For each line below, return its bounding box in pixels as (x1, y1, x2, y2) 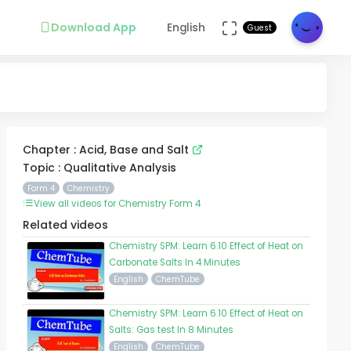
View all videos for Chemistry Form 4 (34, 197, 201, 210)
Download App (50, 19, 136, 35)
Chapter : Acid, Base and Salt (23, 141, 193, 157)
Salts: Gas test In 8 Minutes (109, 324, 234, 337)
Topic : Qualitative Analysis (23, 159, 177, 175)
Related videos (23, 216, 109, 233)
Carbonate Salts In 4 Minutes (109, 255, 241, 269)
